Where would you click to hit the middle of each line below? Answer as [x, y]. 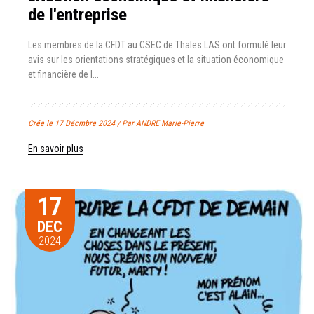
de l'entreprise [77, 14]
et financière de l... [63, 74]
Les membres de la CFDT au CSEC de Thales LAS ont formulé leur [157, 45]
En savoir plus [56, 148]
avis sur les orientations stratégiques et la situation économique [156, 59]
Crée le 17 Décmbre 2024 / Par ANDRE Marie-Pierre [116, 123]
